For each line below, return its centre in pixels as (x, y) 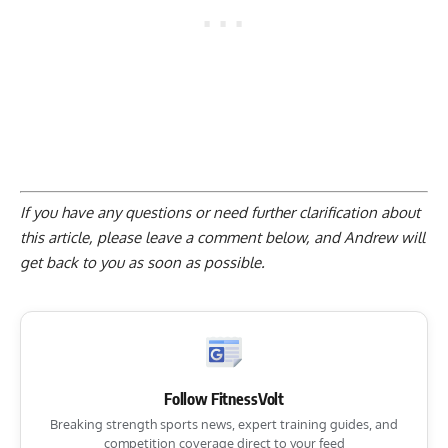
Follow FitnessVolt (224, 399)
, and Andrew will (365, 238)
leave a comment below (225, 238)
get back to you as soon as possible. (142, 263)
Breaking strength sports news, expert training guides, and (224, 424)
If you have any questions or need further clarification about (220, 213)
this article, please (82, 238)
